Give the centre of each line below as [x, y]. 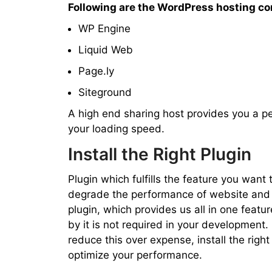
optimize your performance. [135, 255]
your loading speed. [116, 129]
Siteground [105, 92]
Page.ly [96, 71]
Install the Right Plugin [160, 154]
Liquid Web [106, 50]
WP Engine [104, 29]
